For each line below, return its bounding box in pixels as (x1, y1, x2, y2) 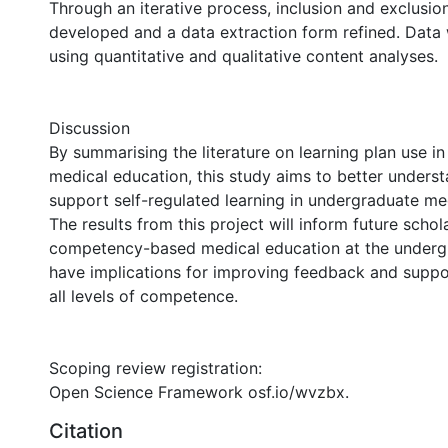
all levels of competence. (49, 286, 238, 306)
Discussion (49, 118, 130, 138)
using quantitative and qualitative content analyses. (49, 46, 438, 66)
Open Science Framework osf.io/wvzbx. (49, 382, 349, 402)
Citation (49, 419, 123, 443)
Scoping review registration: (49, 358, 262, 378)
